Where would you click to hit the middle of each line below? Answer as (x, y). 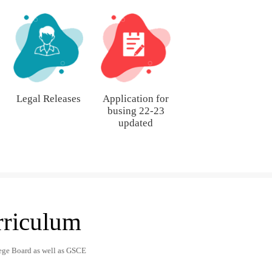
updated (136, 123)
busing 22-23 (136, 111)
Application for (136, 99)
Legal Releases (48, 99)
